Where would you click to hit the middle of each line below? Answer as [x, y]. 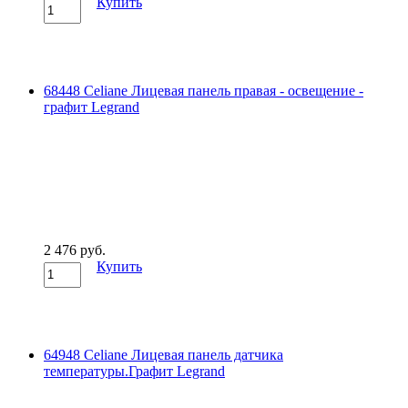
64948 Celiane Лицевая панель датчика [163, 354]
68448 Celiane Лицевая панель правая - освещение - [204, 90]
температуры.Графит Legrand [134, 371]
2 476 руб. [75, 250]
